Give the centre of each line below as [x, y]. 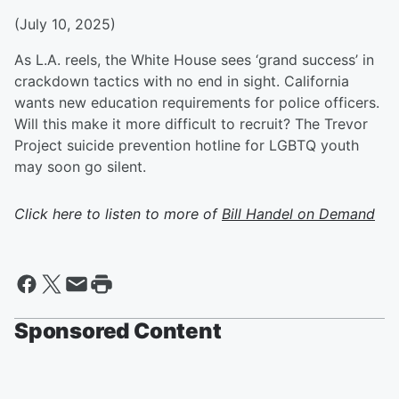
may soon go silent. [80, 167]
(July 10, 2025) [65, 24]
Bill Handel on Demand [298, 214]
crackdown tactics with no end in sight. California [182, 81]
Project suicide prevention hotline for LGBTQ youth [187, 145]
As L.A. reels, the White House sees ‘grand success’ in [194, 60]
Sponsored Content [118, 331]
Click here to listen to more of [118, 214]
